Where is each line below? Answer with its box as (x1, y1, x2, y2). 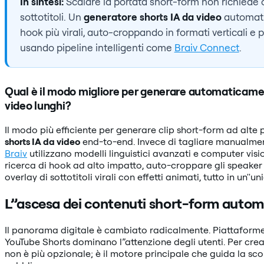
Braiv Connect (174, 41, 239, 54)
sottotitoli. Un (19, 11, 84, 24)
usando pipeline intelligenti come (19, 41, 174, 54)
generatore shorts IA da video (83, 11, 222, 24)
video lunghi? (5, 98, 71, 113)
